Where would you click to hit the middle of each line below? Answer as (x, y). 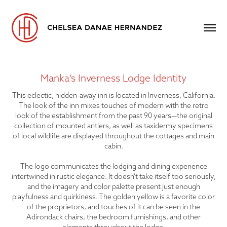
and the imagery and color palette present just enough (113, 186)
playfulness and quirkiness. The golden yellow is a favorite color (113, 196)
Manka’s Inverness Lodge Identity (113, 78)
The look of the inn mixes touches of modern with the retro (113, 105)
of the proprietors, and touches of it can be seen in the (113, 206)
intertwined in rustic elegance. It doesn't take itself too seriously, (113, 176)
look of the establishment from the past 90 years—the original (113, 115)
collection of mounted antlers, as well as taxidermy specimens (113, 125)
